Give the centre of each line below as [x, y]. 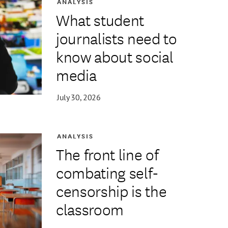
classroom [90, 209]
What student [100, 20]
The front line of [107, 154]
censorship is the [111, 191]
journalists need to [116, 38]
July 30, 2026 [79, 97]
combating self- [107, 173]
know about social [115, 56]
